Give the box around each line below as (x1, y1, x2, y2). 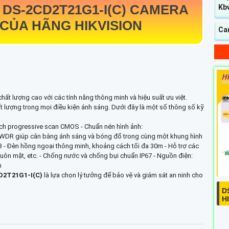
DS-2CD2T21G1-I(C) (2, 2, 130, 18)
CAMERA (129, 2, 189, 18)
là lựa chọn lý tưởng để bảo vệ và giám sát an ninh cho (44, 171, 203, 179)
